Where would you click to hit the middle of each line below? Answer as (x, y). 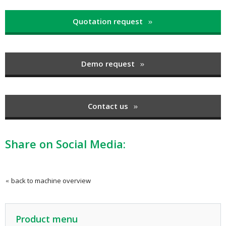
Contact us (109, 106)
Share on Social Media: (65, 144)
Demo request (109, 64)
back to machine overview (50, 181)
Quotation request (109, 21)
